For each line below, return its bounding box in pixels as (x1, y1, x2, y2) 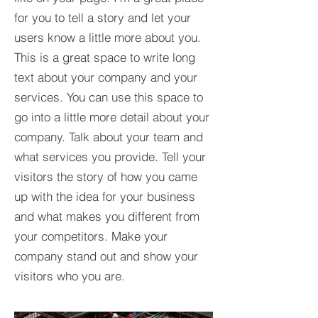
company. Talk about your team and (14, 129, 203, 144)
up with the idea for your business (14, 189, 195, 204)
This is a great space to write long (14, 50, 195, 65)
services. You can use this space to (14, 89, 203, 104)
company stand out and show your (14, 248, 198, 263)
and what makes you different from (14, 209, 199, 224)
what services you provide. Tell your (14, 149, 206, 164)
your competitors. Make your (14, 229, 168, 243)
